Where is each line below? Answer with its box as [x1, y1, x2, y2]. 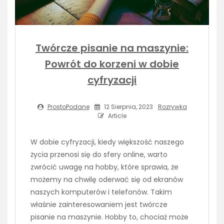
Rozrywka [157, 102, 187, 111]
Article [106, 111, 126, 120]
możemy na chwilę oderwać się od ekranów [30, 174, 183, 184]
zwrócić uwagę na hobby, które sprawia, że [30, 161, 178, 172]
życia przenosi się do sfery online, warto [30, 149, 167, 159]
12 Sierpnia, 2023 [102, 102, 153, 111]
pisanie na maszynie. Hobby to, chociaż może [30, 211, 188, 222]
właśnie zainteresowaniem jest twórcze [30, 199, 167, 209]
